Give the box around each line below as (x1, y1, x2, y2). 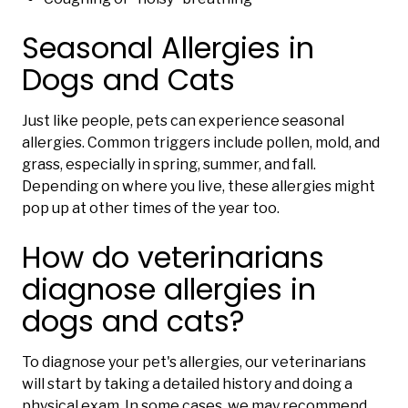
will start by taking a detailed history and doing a (22, 375, 352, 393)
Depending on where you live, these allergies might (22, 178, 375, 196)
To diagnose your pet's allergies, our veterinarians (22, 353, 366, 372)
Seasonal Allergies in (22, 27, 314, 69)
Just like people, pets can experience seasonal (22, 112, 344, 130)
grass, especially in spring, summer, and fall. (22, 156, 316, 174)
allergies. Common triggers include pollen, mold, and (22, 134, 380, 152)
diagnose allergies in (22, 269, 316, 311)
